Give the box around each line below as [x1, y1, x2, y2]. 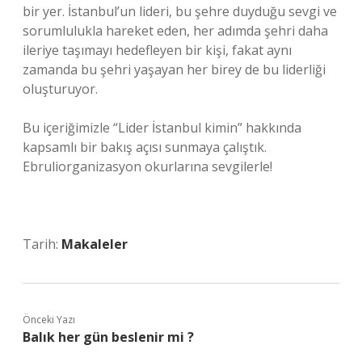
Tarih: [23, 235, 61, 253]
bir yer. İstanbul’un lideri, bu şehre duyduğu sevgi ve [23, 2, 337, 20]
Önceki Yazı [23, 313, 75, 326]
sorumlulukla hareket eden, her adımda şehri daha [23, 22, 328, 40]
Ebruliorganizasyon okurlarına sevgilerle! [23, 158, 272, 175]
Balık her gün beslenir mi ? [23, 328, 194, 346]
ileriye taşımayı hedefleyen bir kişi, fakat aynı [23, 41, 292, 59]
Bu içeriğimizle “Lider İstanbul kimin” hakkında [23, 119, 301, 137]
